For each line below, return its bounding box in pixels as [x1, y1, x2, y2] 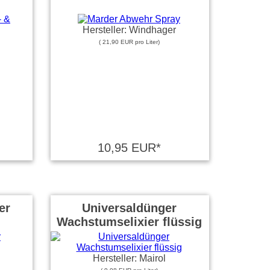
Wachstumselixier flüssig [56, 215, 202, 228]
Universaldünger [81, 201, 177, 215]
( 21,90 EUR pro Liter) [98, 39, 160, 45]
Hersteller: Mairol [92, 253, 166, 263]
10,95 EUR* [97, 141, 161, 154]
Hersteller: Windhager [82, 25, 176, 35]
